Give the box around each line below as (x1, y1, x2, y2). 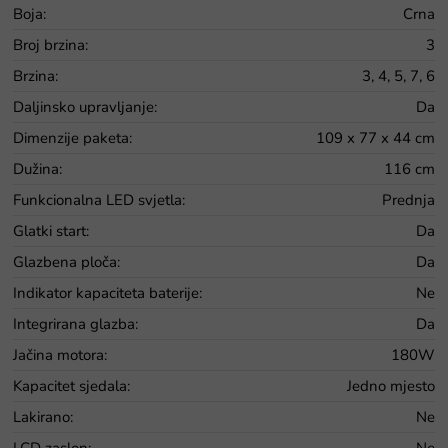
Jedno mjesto (347, 375, 435, 396)
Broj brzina (13, 34, 85, 55)
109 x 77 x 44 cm (316, 127, 435, 148)
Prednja (382, 189, 435, 210)
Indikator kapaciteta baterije (13, 282, 199, 303)
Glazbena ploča (13, 251, 117, 272)
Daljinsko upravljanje (13, 96, 154, 117)
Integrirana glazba (13, 313, 135, 334)
